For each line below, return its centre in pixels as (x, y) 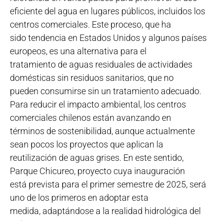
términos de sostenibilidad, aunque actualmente (102, 131)
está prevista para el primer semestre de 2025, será (108, 184)
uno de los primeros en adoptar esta (79, 198)
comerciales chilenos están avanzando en (91, 118)
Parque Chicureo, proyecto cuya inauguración (97, 171)
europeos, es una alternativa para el (78, 51)
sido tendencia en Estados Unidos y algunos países (108, 38)
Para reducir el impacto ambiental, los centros (98, 105)
